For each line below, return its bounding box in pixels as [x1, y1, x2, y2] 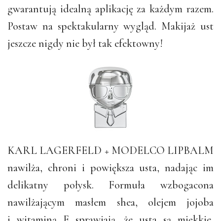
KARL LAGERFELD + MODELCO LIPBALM [7, 144, 214, 157]
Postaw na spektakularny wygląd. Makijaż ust [7, 19, 214, 33]
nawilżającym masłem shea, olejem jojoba [7, 195, 214, 209]
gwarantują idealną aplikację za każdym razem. [7, 2, 214, 15]
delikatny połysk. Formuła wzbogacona [7, 178, 214, 191]
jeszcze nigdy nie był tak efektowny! [7, 37, 163, 50]
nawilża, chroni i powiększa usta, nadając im [7, 161, 214, 174]
